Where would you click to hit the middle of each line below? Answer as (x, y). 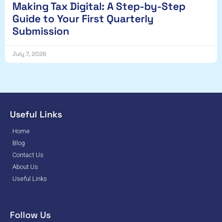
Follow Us (30, 215)
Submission (41, 31)
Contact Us (28, 155)
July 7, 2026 (29, 54)
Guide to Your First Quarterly (83, 18)
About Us (25, 166)
